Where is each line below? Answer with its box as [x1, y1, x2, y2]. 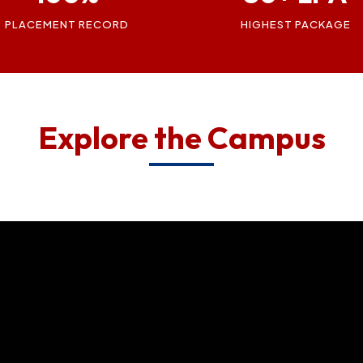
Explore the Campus [37, 117, 326, 157]
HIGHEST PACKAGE [241, 17, 352, 31]
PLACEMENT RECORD [5, 17, 130, 31]
